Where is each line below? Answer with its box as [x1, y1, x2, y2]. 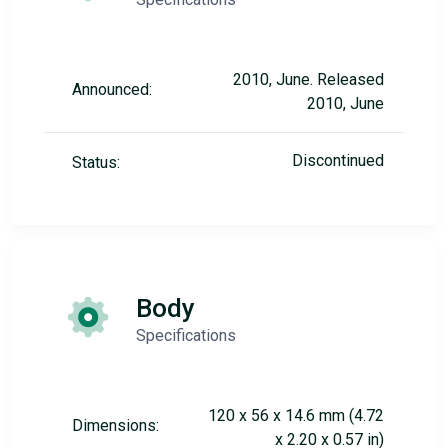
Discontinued [292, 151, 384, 170]
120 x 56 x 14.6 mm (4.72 [208, 406, 384, 425]
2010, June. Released [233, 70, 384, 89]
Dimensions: [72, 416, 159, 435]
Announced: [72, 80, 152, 99]
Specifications [136, 326, 236, 345]
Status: [72, 153, 120, 172]
